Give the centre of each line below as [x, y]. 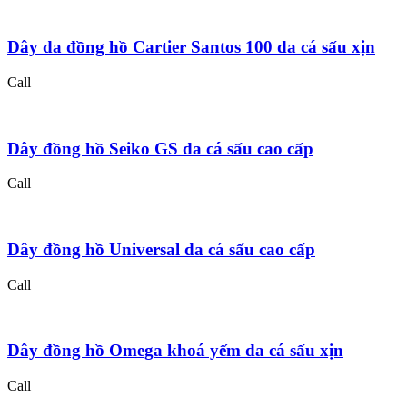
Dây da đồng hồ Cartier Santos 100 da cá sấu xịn [191, 47]
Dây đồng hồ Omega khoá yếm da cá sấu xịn [175, 351]
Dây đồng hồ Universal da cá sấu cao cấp [161, 250]
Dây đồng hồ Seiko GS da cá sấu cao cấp [160, 148]
